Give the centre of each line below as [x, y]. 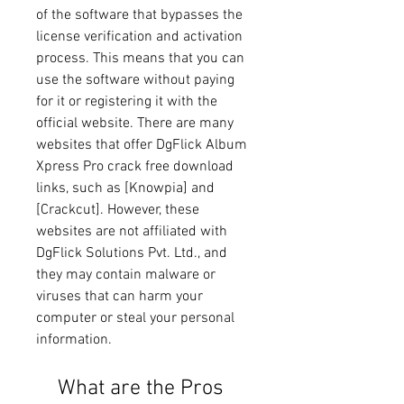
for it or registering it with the [127, 101]
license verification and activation [139, 37]
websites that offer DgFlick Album [142, 145]
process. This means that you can [140, 58]
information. [74, 340]
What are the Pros [47, 388]
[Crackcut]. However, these [118, 210]
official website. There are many [135, 123]
